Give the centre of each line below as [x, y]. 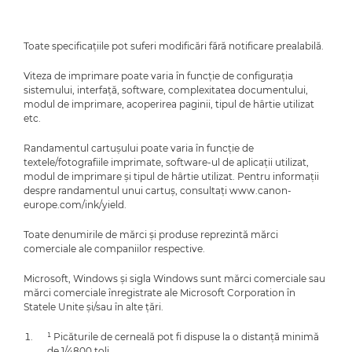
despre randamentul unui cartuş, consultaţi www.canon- [158, 190]
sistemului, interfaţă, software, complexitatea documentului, [166, 90]
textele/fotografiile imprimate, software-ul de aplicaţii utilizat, [166, 162]
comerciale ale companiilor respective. [114, 248]
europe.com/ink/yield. [75, 204]
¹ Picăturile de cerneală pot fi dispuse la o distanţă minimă [183, 336]
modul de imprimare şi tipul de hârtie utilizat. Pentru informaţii [171, 176]
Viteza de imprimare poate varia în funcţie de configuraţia [158, 75]
